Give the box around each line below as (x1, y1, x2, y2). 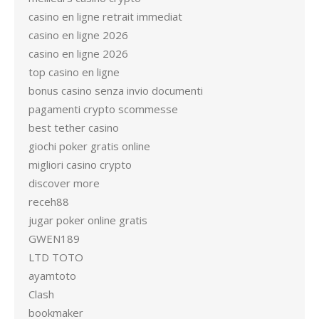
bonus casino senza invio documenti (28, 83, 203, 98)
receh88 (28, 194, 69, 209)
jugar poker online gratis (28, 213, 147, 227)
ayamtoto (28, 268, 76, 283)
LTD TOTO (28, 250, 83, 264)
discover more (28, 176, 100, 190)
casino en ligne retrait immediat (28, 9, 182, 23)
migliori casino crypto (28, 157, 132, 172)
